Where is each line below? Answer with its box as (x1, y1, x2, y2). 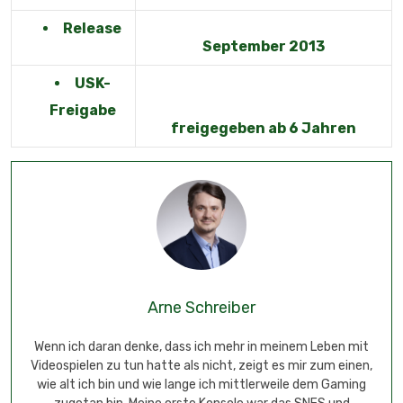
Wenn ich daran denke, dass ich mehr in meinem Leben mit (34, 339, 369, 354)
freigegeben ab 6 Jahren (171, 120, 356, 137)
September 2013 (202, 38, 325, 55)
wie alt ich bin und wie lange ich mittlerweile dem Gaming (37, 377, 366, 392)
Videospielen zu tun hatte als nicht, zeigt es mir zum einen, (31, 358, 372, 373)
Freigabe (49, 102, 116, 119)
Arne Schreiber (148, 298, 255, 318)
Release (63, 20, 121, 37)
